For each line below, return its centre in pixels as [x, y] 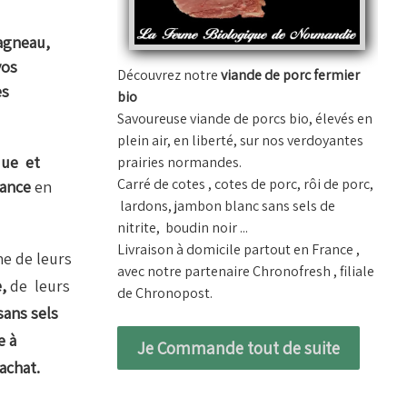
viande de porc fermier [290, 74]
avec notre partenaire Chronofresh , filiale [245, 271]
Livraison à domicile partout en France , [238, 249]
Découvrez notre [169, 74]
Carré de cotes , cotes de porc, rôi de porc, [245, 184]
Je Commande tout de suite [238, 347]
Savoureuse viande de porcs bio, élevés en [244, 118]
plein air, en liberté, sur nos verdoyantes [240, 140]
